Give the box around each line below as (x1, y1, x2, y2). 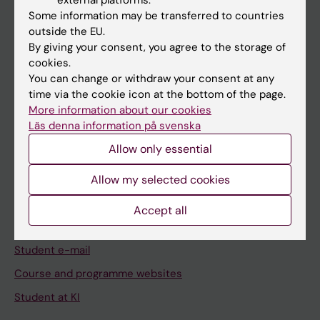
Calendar (14, 111, 59, 125)
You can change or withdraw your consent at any (29, 71, 274, 86)
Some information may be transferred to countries (29, 8, 284, 23)
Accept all (133, 202, 187, 218)
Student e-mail (14, 243, 90, 257)
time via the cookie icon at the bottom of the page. (29, 86, 286, 101)
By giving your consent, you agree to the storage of (29, 39, 286, 54)
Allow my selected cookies (90, 171, 230, 187)
